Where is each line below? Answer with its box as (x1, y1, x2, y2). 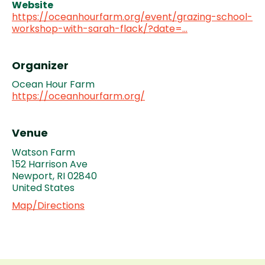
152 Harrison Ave (12, 157, 88, 171)
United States (12, 180, 75, 195)
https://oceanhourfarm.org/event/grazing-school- (12, 9, 253, 24)
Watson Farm (12, 145, 75, 159)
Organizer (12, 57, 69, 73)
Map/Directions (12, 199, 85, 213)
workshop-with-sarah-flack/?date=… (12, 21, 188, 35)
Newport (12, 169, 53, 183)
